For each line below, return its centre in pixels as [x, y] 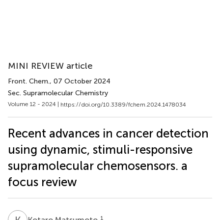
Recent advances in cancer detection [108, 133]
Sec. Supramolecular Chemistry [58, 93]
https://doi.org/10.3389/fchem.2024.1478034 [123, 104]
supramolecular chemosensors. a [98, 165]
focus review [42, 182]
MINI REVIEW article [50, 66]
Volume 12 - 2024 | [34, 104]
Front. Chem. [29, 81]
